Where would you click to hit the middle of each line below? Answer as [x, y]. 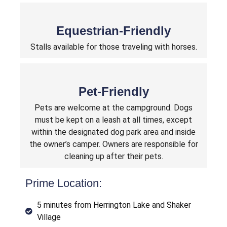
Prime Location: [64, 183]
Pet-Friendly [113, 91]
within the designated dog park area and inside [113, 132]
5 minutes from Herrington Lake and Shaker [114, 205]
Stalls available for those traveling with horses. [113, 47]
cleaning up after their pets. [113, 156]
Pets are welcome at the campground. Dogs [113, 107]
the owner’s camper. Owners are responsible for [113, 144]
